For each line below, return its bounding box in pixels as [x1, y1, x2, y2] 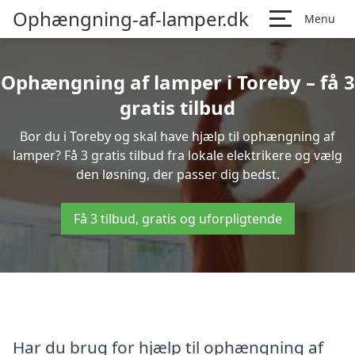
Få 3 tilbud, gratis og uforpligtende [73, 210, 282, 227]
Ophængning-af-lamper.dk [13, 6, 249, 32]
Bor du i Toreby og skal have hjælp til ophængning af [20, 128, 335, 145]
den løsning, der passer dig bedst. [75, 166, 280, 183]
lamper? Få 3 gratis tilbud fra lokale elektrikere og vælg [13, 147, 342, 164]
